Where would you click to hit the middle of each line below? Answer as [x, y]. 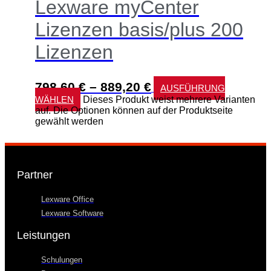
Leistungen [44, 235]
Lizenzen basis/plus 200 [139, 30]
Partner [35, 175]
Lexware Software [72, 213]
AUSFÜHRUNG [193, 88]
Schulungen [62, 260]
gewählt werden [69, 121]
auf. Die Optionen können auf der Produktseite [134, 110]
